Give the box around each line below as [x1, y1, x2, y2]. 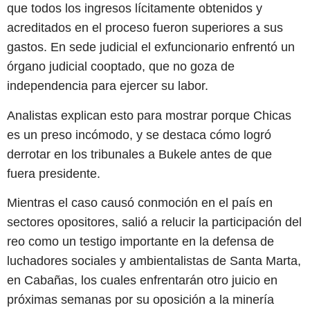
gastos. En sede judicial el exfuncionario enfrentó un [7, 40, 295, 55]
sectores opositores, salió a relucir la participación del [7, 215, 302, 230]
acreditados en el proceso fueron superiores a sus [7, 21, 283, 35]
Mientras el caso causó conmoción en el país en [7, 196, 273, 210]
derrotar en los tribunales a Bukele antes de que [7, 147, 272, 161]
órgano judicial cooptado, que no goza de [7, 60, 235, 74]
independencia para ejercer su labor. [7, 79, 208, 93]
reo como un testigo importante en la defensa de [7, 235, 274, 249]
